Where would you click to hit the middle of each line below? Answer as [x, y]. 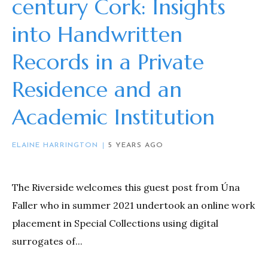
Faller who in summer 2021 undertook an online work [133, 205]
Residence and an [97, 90]
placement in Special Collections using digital [115, 223]
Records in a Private [108, 62]
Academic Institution [113, 117]
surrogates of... [47, 241]
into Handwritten [97, 35]
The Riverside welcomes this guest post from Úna [126, 188]
